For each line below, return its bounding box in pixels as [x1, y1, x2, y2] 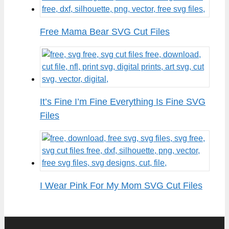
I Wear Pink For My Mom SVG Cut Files [40, 180, 202, 191]
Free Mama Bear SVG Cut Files [40, 27, 170, 37]
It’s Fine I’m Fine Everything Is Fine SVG [40, 97, 205, 107]
